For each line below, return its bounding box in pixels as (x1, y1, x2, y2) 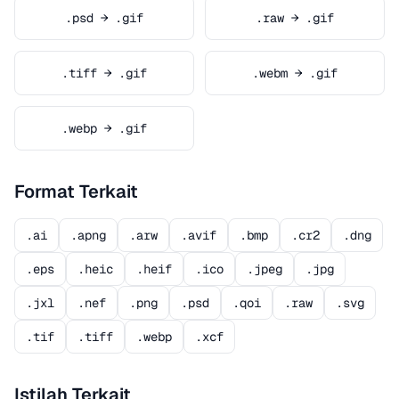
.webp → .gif (61, 120, 147, 136)
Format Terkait (14, 180, 138, 203)
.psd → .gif (65, 10, 143, 26)
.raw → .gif (256, 10, 334, 26)
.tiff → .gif (61, 65, 147, 81)
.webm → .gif (252, 65, 338, 81)
